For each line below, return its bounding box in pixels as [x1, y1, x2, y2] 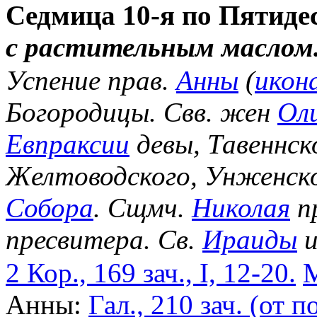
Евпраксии [6, 128, 129, 159]
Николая [192, 192, 290, 223]
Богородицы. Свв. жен [6, 96, 277, 127]
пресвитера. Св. [6, 224, 202, 255]
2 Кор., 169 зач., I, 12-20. [6, 257, 296, 288]
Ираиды [202, 224, 297, 255]
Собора [6, 192, 93, 223]
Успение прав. [6, 64, 176, 96]
